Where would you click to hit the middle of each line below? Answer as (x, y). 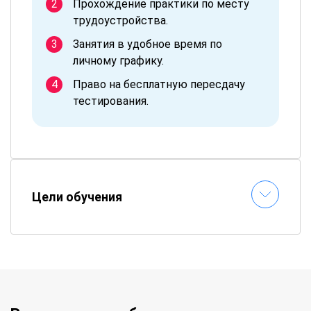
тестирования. (111, 101)
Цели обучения (77, 197)
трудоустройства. (120, 20)
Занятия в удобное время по (148, 44)
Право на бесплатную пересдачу (159, 84)
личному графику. (118, 61)
